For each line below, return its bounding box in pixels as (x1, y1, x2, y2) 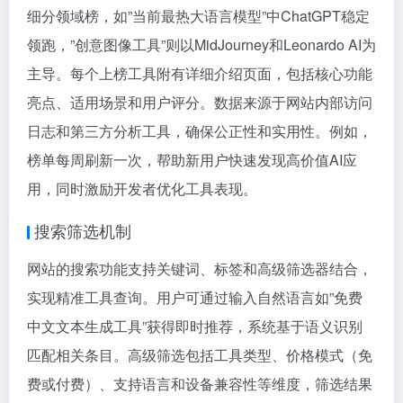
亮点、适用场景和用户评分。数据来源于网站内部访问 (27, 92, 372, 112)
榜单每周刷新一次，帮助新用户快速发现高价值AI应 (27, 149, 357, 170)
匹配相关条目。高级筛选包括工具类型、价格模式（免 (27, 345, 372, 365)
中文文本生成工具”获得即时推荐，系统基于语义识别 (27, 316, 363, 336)
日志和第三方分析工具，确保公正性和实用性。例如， (27, 121, 372, 141)
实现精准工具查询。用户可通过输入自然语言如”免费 (27, 287, 363, 308)
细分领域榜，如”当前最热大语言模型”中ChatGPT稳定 (27, 5, 370, 26)
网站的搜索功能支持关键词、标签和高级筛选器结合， (27, 258, 372, 279)
